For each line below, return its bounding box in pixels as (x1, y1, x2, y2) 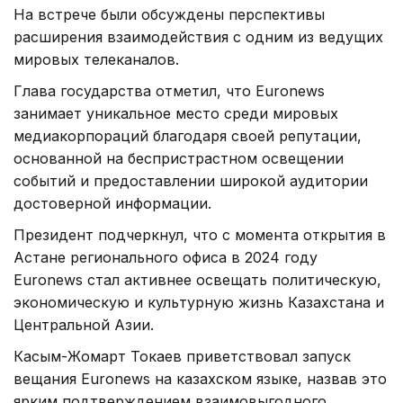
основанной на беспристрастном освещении (13, 149, 344, 168)
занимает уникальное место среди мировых (13, 104, 338, 123)
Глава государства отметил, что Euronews (13, 82, 325, 101)
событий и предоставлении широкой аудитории (13, 172, 368, 191)
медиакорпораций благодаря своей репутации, (13, 127, 362, 146)
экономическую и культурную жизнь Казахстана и (13, 293, 384, 312)
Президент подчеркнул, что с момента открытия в (13, 226, 386, 245)
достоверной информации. (13, 194, 211, 213)
